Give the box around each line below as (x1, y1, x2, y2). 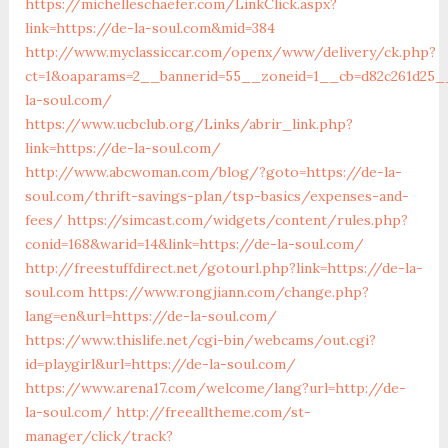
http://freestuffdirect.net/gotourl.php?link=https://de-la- (24, 258, 423, 277)
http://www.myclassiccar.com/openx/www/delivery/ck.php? (24, 42, 436, 61)
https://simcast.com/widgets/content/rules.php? (66, 210, 408, 229)
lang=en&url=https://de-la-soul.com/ (24, 306, 277, 325)
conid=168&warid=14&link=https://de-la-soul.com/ (24, 234, 364, 253)
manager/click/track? (24, 426, 173, 445)
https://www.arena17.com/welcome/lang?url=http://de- (24, 378, 406, 397)
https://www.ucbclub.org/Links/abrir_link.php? (24, 114, 353, 133)
